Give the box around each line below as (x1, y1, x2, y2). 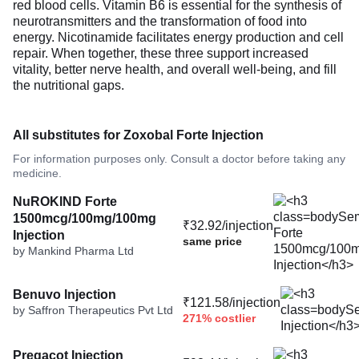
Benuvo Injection (13, 287, 116, 301)
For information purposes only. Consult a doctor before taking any (13, 151, 345, 165)
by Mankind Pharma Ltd (13, 244, 134, 257)
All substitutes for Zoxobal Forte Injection (13, 127, 264, 142)
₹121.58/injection (183, 296, 280, 310)
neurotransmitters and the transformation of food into (13, 14, 307, 28)
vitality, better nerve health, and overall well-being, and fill (13, 62, 337, 76)
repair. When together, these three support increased (13, 46, 309, 60)
